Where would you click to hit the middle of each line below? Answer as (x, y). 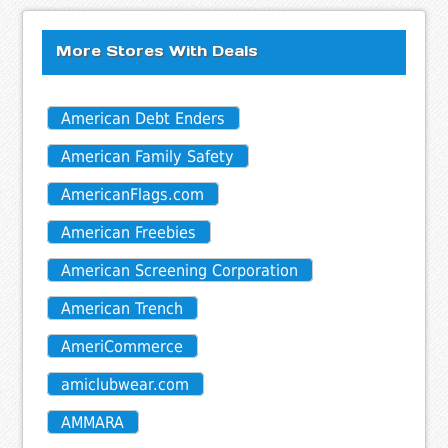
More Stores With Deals (157, 50)
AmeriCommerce (122, 347)
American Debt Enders (143, 119)
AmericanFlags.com (133, 195)
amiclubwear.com (125, 385)
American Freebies (129, 233)
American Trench (122, 309)
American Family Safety (148, 157)
